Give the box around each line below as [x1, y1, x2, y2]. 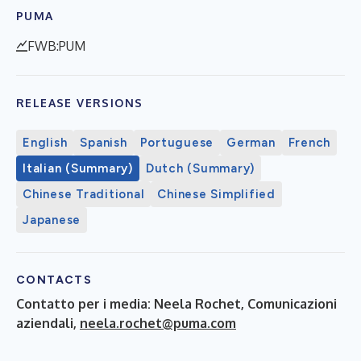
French [288, 135, 330, 150]
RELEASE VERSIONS [16, 95, 143, 110]
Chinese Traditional [23, 186, 145, 201]
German [226, 135, 276, 150]
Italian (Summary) [23, 160, 133, 176]
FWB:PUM [27, 37, 85, 54]
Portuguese [139, 135, 214, 150]
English [23, 135, 68, 150]
